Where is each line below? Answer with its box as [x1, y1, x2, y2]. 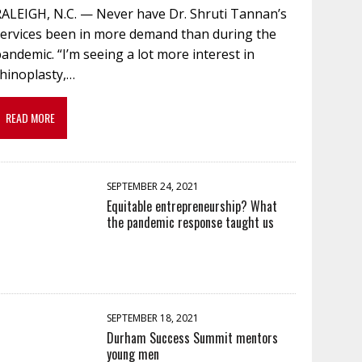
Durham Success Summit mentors [107, 327, 279, 347]
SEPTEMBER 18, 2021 [107, 310, 200, 325]
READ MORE [6, 108, 56, 126]
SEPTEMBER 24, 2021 [107, 179, 200, 193]
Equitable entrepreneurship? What [107, 196, 278, 216]
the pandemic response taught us [107, 212, 275, 232]
